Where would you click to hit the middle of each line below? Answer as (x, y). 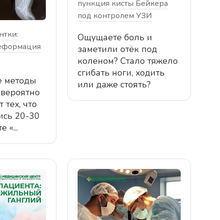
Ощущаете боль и (115, 37)
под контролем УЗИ (114, 15)
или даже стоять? (114, 84)
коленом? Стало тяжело (127, 61)
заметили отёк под (117, 49)
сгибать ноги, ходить (121, 72)
